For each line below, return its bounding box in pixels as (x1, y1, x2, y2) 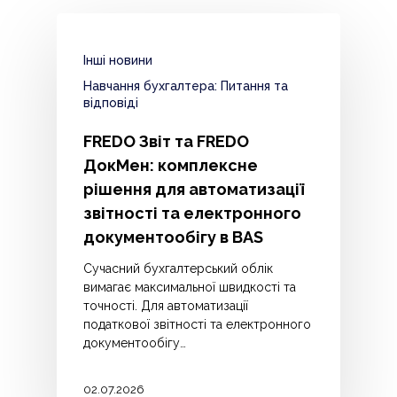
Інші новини (83, 53, 152, 68)
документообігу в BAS (83, 228, 263, 247)
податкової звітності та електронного (83, 317, 311, 332)
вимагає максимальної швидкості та (83, 280, 296, 295)
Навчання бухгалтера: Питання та (83, 79, 288, 94)
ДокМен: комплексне (83, 156, 258, 175)
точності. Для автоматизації (83, 299, 248, 314)
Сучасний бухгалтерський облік (83, 261, 273, 276)
